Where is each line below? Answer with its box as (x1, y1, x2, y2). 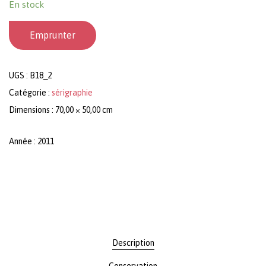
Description (112, 237, 154, 248)
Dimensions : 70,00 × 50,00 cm (9, 104, 113, 115)
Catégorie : (9, 87, 52, 97)
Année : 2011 (9, 136, 54, 146)
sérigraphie (52, 87, 93, 97)
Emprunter (30, 29, 75, 40)
